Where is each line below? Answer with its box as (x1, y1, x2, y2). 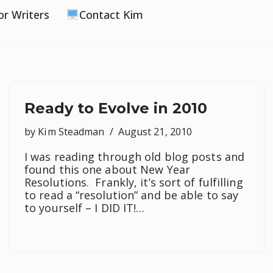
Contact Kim (79, 7, 143, 22)
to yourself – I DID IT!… (24, 200, 148, 215)
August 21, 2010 (118, 125, 193, 138)
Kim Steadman (38, 125, 105, 138)
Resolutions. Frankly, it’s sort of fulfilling (24, 175, 243, 190)
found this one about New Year (24, 162, 190, 177)
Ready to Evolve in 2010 (24, 99, 207, 117)
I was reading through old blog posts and (24, 149, 245, 164)
